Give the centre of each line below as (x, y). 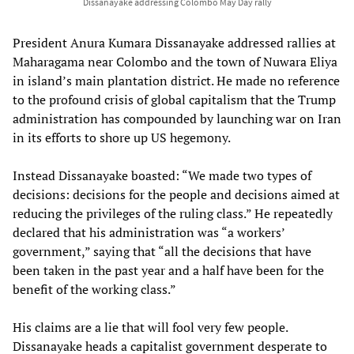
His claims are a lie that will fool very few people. (150, 328)
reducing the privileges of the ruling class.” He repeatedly (173, 214)
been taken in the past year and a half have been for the (168, 271)
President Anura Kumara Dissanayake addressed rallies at (174, 43)
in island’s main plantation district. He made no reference (176, 81)
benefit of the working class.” (94, 290)
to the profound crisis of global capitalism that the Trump (174, 100)
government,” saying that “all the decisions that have (162, 252)
